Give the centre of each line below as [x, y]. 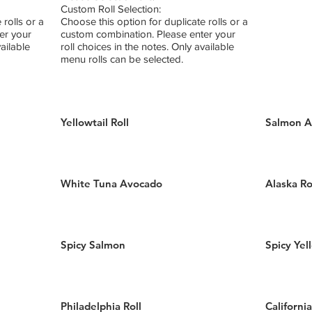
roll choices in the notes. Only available [148, 46]
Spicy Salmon [93, 245]
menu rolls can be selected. [122, 59]
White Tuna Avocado [112, 184]
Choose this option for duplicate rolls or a [155, 21]
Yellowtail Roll [95, 122]
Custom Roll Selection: [111, 9]
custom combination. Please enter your [148, 34]
